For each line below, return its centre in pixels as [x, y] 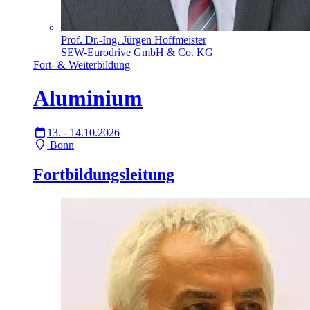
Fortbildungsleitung [104, 174]
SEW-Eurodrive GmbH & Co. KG [137, 52]
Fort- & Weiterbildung [82, 65]
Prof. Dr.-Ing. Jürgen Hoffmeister [134, 40]
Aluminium [88, 99]
